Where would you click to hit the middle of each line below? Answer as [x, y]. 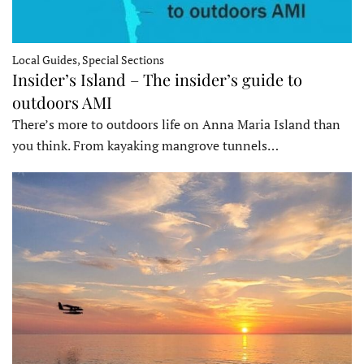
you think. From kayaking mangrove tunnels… [145, 146]
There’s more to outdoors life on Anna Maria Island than [176, 125]
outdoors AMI [62, 102]
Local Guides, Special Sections [88, 60]
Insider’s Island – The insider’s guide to [157, 80]
